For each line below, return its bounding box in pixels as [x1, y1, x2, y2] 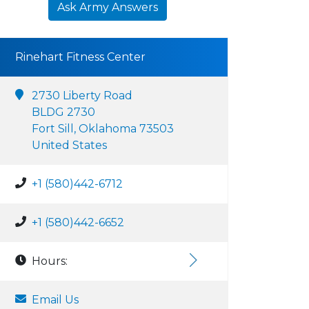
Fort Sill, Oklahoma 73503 [32, 122, 174, 135]
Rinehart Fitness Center [15, 50, 146, 63]
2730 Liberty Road [32, 89, 132, 102]
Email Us [32, 293, 79, 306]
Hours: [32, 255, 68, 268]
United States [32, 139, 107, 152]
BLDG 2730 [32, 106, 95, 119]
